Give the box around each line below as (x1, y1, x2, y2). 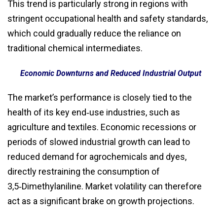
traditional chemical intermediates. (7, 42, 143, 53)
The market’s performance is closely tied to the (7, 92, 192, 103)
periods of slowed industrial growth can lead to (7, 136, 190, 147)
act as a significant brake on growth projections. (7, 195, 194, 206)
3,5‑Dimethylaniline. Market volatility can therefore (7, 181, 202, 191)
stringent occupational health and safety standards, (7, 13, 208, 24)
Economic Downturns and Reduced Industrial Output (20, 68, 201, 78)
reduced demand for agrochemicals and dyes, (7, 151, 186, 162)
